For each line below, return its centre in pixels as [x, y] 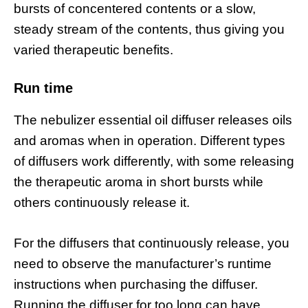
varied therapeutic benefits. [93, 49]
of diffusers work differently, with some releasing [154, 162]
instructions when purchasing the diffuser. [136, 284]
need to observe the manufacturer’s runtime [143, 263]
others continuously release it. [102, 203]
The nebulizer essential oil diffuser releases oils [153, 120]
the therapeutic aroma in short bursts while [139, 182]
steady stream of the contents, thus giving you [149, 29]
